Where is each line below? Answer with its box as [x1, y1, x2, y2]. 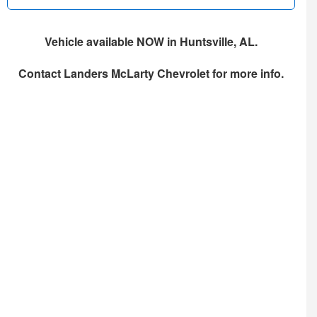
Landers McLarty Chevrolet [63, 64, 209, 81]
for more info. [209, 64, 284, 81]
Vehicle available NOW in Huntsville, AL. [44, 33, 258, 50]
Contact [18, 64, 64, 81]
